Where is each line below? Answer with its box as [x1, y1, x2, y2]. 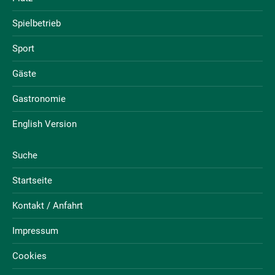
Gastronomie [12, 93, 66, 104]
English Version [12, 118, 77, 130]
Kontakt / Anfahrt [12, 199, 83, 211]
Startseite [12, 174, 52, 186]
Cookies [12, 250, 47, 261]
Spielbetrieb [12, 17, 61, 29]
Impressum [12, 225, 58, 236]
